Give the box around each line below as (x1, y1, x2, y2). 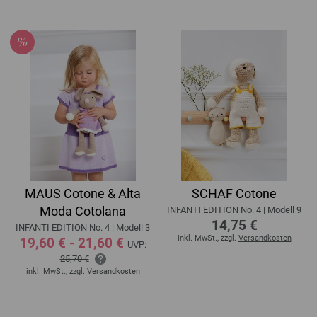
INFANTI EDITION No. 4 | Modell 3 (16, 222, 150, 234)
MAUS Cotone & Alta (25, 186, 141, 202)
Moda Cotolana (40, 204, 126, 219)
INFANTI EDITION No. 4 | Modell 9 (167, 204, 301, 216)
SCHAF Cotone (192, 186, 277, 202)
